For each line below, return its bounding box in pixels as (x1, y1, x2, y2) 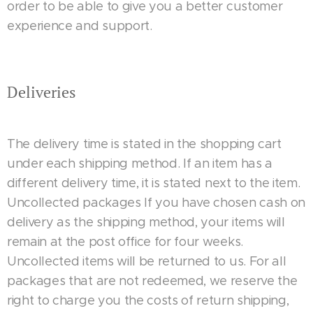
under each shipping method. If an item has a (7, 156, 272, 171)
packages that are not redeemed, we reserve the (7, 273, 298, 289)
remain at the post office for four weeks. (7, 234, 243, 249)
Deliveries (7, 82, 76, 102)
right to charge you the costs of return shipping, (7, 293, 289, 308)
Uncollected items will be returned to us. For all (7, 254, 286, 269)
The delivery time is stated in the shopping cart (7, 136, 282, 152)
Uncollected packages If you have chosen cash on (7, 195, 305, 210)
